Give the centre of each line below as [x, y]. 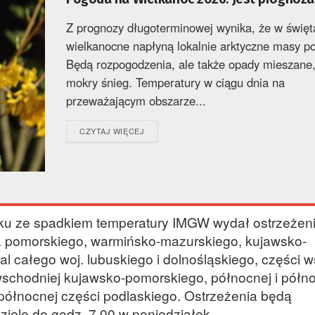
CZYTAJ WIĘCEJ [112, 131]
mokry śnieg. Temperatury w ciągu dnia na [175, 83]
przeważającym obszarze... [136, 101]
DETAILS [161, 130]
